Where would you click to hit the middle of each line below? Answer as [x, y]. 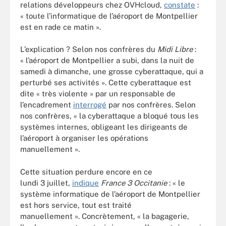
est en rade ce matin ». [61, 27]
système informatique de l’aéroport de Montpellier [110, 194]
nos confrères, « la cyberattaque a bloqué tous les [109, 116]
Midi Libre [175, 49]
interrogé [90, 105]
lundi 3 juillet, [46, 183]
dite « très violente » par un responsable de [98, 94]
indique [86, 183]
